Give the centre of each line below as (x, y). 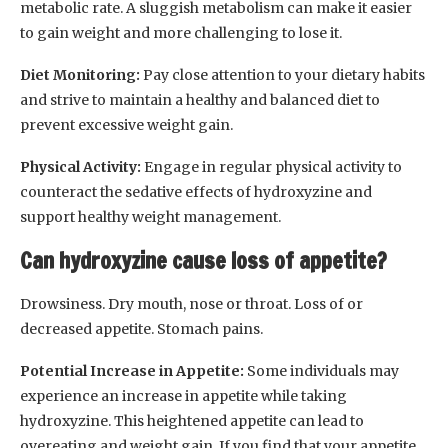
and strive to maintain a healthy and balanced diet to (200, 100)
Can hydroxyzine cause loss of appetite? (203, 261)
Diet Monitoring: (80, 75)
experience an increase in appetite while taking (183, 396)
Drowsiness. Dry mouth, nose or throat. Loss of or (191, 304)
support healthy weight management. (150, 217)
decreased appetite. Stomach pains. (141, 329)
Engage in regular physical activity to (273, 167)
